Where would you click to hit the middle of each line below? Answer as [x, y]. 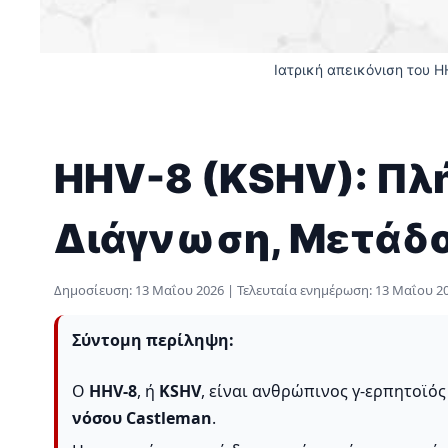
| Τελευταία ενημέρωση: [299, 290]
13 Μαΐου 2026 [179, 290]
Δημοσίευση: [94, 290]
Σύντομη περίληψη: [153, 340]
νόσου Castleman [142, 418]
